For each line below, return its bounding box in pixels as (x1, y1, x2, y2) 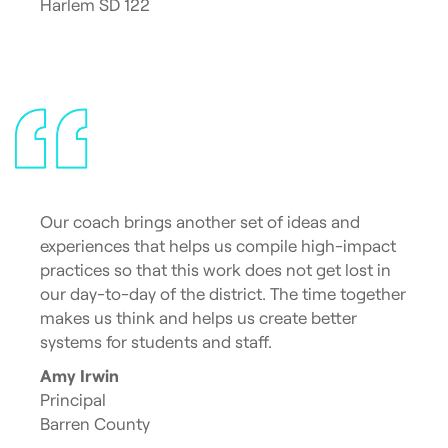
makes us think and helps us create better (40, 307, 357, 328)
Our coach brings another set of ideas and (40, 211, 360, 232)
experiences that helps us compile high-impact (40, 235, 396, 256)
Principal (40, 389, 106, 410)
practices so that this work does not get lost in (40, 259, 391, 280)
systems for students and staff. (40, 331, 272, 352)
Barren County (40, 413, 150, 434)
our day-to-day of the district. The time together (40, 283, 406, 304)
